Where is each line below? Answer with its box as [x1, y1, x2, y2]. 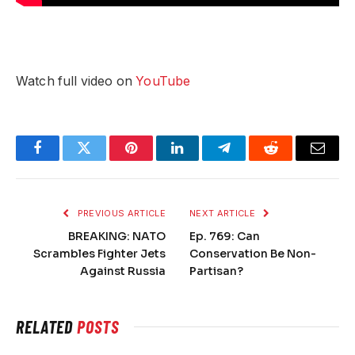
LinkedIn [176, 152, 229, 167]
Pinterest [129, 152, 180, 167]
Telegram [223, 152, 277, 167]
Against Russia [80, 263, 166, 278]
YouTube [136, 73, 191, 89]
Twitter [82, 152, 124, 167]
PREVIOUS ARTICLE [74, 207, 166, 219]
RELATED [16, 315, 78, 337]
